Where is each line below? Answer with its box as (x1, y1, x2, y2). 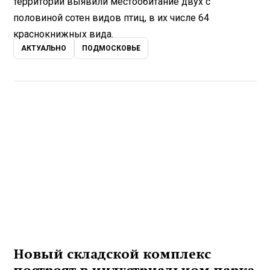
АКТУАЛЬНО (21, 44, 67, 53)
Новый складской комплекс (13, 246, 212, 262)
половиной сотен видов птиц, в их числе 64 (13, 12, 210, 24)
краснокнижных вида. (13, 28, 114, 40)
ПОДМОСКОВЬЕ (82, 44, 141, 53)
